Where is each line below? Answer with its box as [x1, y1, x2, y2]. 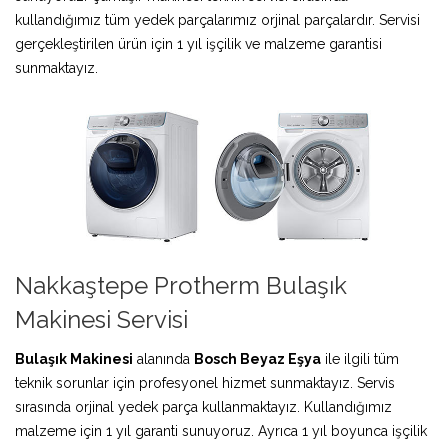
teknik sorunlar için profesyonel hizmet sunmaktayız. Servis [15, 374, 395, 391]
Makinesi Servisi [15, 304, 188, 334]
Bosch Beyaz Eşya [194, 350, 321, 367]
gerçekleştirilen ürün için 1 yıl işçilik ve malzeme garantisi [15, 35, 382, 52]
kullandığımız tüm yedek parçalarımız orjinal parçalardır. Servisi [15, 11, 420, 28]
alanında [133, 350, 194, 367]
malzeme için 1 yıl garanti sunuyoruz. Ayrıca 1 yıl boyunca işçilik [15, 422, 427, 439]
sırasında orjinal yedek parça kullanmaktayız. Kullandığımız [15, 398, 392, 415]
